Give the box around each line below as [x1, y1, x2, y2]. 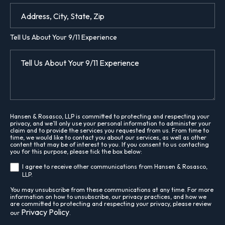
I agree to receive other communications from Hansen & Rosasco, [22, 162, 208, 170]
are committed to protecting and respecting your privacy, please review [10, 199, 211, 207]
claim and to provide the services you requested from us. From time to [10, 126, 209, 134]
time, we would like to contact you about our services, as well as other [10, 133, 206, 141]
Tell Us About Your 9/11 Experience [10, 32, 117, 42]
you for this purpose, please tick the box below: [10, 147, 142, 155]
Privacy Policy [21, 206, 69, 217]
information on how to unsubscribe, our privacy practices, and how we [10, 192, 206, 200]
